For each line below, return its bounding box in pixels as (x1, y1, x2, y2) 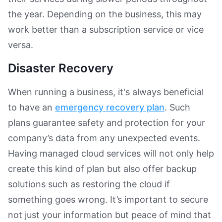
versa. (8, 40, 33, 51)
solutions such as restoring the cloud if (8, 179, 170, 190)
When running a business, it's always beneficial (8, 87, 204, 98)
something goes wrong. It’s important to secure (8, 194, 208, 205)
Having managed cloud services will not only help (8, 148, 214, 159)
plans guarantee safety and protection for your (8, 117, 205, 128)
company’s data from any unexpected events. (8, 133, 200, 144)
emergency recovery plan (55, 102, 165, 113)
